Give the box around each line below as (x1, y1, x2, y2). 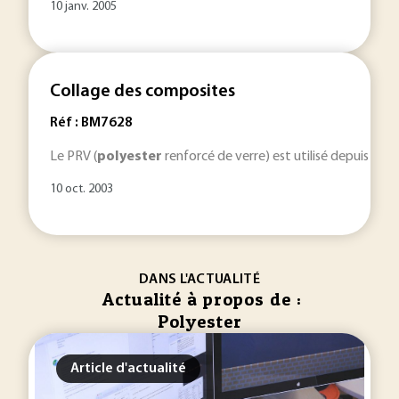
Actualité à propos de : (102, 289, 302, 310)
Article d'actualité (70, 362, 186, 376)
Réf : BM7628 (50, 116, 133, 130)
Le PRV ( (50, 150, 97, 164)
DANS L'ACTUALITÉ (138, 273, 261, 287)
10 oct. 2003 (50, 183, 113, 196)
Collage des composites (50, 83, 235, 101)
